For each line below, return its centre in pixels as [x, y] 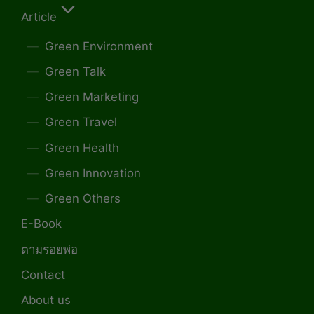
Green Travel [81, 122]
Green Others [82, 199]
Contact [43, 274]
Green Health [82, 148]
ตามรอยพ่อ [49, 249]
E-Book [41, 224]
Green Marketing [91, 97]
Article [39, 16]
